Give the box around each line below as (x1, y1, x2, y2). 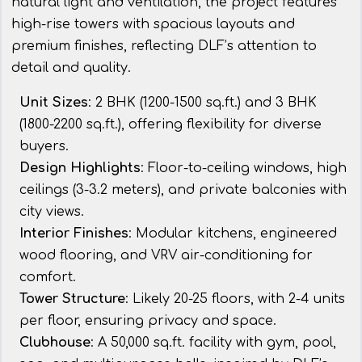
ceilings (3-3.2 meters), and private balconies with (19, 183, 347, 198)
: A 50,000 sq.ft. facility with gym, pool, (90, 335, 336, 351)
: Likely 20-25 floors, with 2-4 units (125, 292, 345, 307)
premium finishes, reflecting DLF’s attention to (11, 39, 317, 54)
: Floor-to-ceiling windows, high (141, 161, 347, 176)
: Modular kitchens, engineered (128, 226, 337, 242)
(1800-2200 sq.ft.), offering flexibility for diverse (19, 117, 322, 133)
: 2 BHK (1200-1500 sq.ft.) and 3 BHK (88, 95, 317, 111)
